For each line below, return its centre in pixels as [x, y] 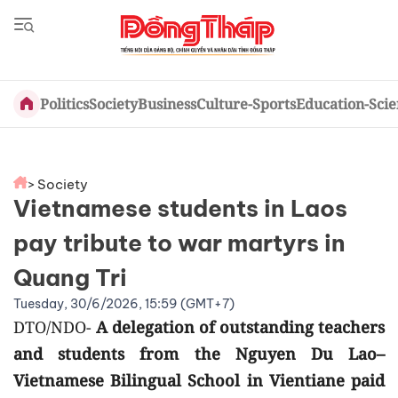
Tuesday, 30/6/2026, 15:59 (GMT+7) [124, 304]
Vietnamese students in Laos [180, 208]
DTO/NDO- [55, 327]
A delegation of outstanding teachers [240, 327]
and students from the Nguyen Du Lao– [199, 354]
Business [167, 104]
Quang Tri [73, 278]
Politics [64, 104]
